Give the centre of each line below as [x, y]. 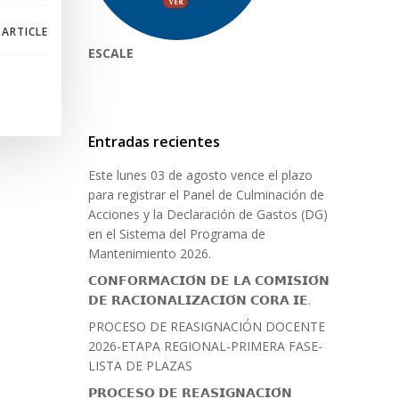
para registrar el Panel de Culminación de [206, 195]
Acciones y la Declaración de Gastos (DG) [208, 215]
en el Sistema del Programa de [177, 234]
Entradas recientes [154, 142]
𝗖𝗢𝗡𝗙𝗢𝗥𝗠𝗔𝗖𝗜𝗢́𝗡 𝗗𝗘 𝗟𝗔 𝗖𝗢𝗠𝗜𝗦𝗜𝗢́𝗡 [209, 281]
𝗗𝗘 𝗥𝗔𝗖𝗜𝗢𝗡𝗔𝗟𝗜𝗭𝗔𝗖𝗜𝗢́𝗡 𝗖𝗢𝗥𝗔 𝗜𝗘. [199, 300]
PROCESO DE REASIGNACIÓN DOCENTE [207, 327]
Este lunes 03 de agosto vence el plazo [200, 175]
